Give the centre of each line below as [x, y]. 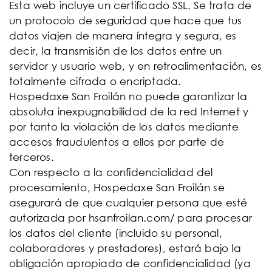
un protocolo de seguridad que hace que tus [126, 20]
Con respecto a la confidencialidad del [111, 172]
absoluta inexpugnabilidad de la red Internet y [129, 111]
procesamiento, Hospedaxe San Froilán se [117, 187]
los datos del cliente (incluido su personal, [116, 233]
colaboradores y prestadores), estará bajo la [125, 248]
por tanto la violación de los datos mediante [124, 127]
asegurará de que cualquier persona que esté [128, 202]
